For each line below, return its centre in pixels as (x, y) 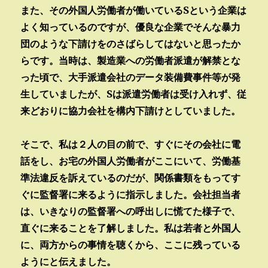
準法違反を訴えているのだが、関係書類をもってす (131, 177)
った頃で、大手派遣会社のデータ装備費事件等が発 (131, 77)
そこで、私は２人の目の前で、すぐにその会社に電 (131, 144)
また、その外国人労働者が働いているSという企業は (134, 10)
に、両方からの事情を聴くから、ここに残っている (131, 244)
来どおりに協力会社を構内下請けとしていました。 (131, 110)
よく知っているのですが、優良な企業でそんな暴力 (131, 27)
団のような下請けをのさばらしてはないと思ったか (131, 43)
